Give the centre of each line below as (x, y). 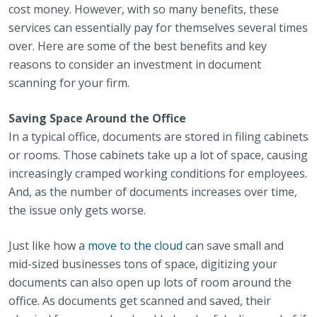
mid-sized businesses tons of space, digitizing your (143, 264)
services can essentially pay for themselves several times (158, 28)
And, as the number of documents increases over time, (153, 192)
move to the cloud (135, 246)
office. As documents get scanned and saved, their (140, 301)
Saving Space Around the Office (97, 118)
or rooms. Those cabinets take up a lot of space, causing (158, 155)
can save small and (233, 246)
